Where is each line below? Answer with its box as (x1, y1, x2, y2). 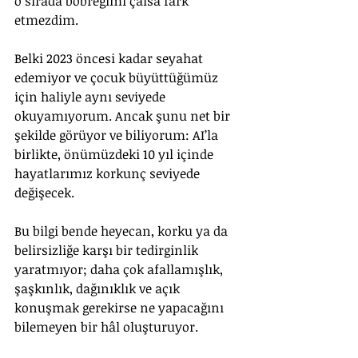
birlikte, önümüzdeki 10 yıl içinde (14, 145, 217, 163)
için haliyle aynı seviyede (14, 88, 169, 105)
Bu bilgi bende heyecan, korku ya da (14, 222, 231, 240)
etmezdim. (14, 11, 78, 29)
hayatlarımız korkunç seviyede (14, 165, 203, 182)
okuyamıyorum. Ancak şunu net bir (14, 107, 233, 125)
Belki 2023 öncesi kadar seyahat (14, 50, 206, 67)
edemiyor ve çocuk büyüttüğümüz (14, 69, 221, 86)
